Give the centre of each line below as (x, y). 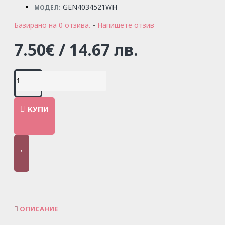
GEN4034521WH (90, 7)
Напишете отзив (126, 25)
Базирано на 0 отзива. (52, 25)
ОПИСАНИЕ (38, 209)
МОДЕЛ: (47, 7)
